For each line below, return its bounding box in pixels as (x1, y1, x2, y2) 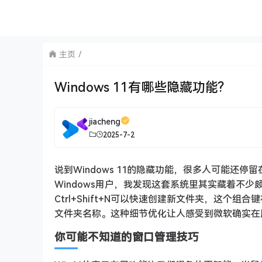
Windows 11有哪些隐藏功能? (54, 78, 224, 95)
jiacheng (89, 115, 120, 127)
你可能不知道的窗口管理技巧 (54, 229, 199, 244)
